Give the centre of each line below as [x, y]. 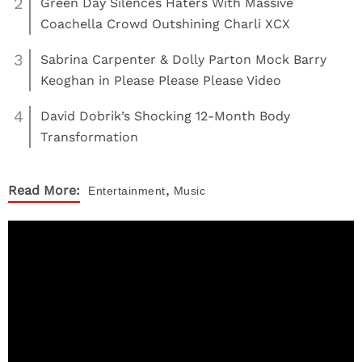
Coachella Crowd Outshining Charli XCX [165, 24]
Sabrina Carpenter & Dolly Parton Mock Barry [183, 59]
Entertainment [127, 191]
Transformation [89, 137]
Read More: [44, 190]
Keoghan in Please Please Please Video [161, 80]
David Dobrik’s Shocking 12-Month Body [165, 116]
